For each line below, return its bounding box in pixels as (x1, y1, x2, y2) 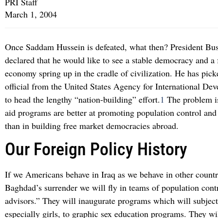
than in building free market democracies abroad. (5, 119, 179, 131)
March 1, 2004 (5, 8, 57, 20)
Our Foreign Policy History (5, 139, 187, 160)
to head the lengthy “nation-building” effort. (5, 93, 160, 105)
